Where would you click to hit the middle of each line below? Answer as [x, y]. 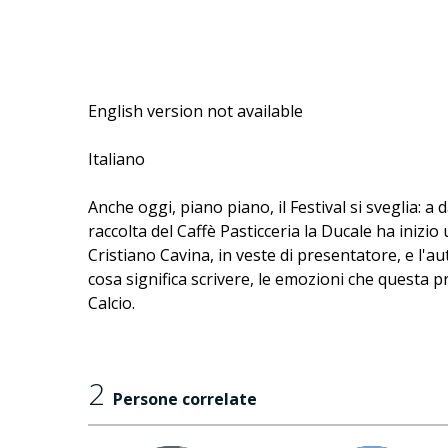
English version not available [195, 111]
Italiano [116, 159]
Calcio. [111, 303]
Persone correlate [185, 399]
